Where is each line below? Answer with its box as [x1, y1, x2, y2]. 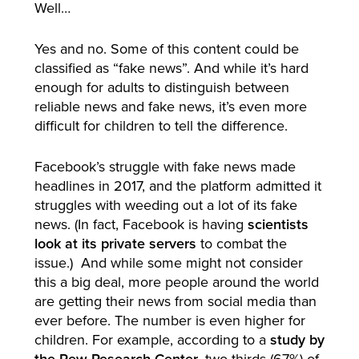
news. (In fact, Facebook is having [34, 214, 248, 235]
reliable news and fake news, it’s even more [34, 96, 307, 117]
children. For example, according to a [34, 329, 270, 350]
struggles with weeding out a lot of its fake [34, 195, 297, 216]
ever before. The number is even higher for [34, 310, 305, 331]
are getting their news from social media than [34, 291, 317, 312]
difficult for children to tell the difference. [34, 115, 288, 136]
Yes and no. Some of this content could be [34, 38, 299, 59]
